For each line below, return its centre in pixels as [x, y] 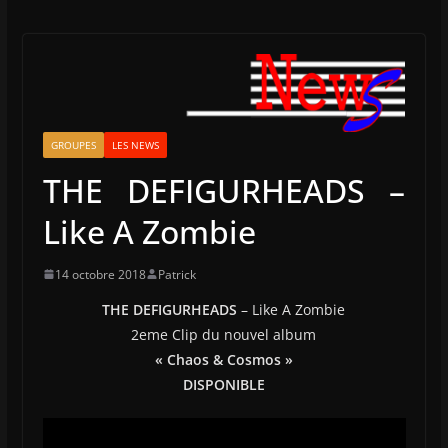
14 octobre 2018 [100, 274]
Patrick [176, 274]
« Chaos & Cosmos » [223, 359]
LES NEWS [135, 144]
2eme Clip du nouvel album [224, 334]
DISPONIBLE [223, 384]
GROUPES [73, 144]
